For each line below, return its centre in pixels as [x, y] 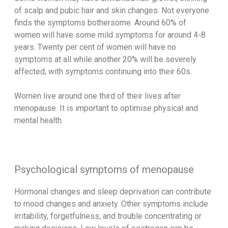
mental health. [38, 121]
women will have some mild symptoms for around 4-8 [110, 35]
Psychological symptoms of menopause [104, 170]
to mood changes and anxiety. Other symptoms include [111, 204]
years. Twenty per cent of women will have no [95, 47]
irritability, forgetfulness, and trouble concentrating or [108, 216]
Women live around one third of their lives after [97, 96]
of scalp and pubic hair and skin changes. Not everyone [111, 11]
